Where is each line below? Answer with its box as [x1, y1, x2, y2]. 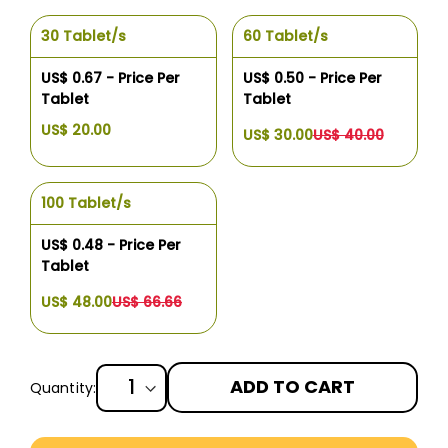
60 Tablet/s [242, 25, 328, 46]
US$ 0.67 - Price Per [41, 67, 180, 88]
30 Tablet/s [41, 25, 126, 46]
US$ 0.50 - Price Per [242, 67, 382, 88]
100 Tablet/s [41, 192, 131, 213]
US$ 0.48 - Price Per [41, 234, 181, 255]
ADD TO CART [229, 374, 355, 400]
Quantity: [30, 377, 96, 398]
